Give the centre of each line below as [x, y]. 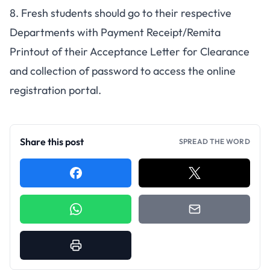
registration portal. [55, 90]
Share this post [52, 142]
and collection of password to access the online [123, 71]
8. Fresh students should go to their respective [121, 13]
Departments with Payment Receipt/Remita [115, 32]
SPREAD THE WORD [214, 141]
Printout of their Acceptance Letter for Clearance [130, 52]
